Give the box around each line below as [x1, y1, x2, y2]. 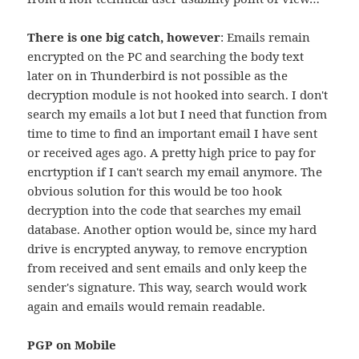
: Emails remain [220, 29, 311, 46]
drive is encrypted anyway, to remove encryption [27, 240, 309, 257]
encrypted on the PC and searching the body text [27, 48, 305, 65]
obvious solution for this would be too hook [27, 183, 283, 200]
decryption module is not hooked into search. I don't [27, 87, 329, 103]
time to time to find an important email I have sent [27, 125, 318, 142]
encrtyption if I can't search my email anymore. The [27, 163, 323, 180]
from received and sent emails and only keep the [27, 260, 308, 276]
